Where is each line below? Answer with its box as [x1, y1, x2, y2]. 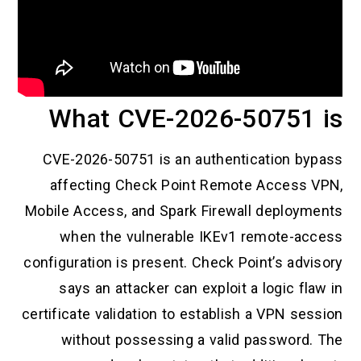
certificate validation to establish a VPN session [21, 305, 343, 323]
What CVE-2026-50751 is [48, 103, 343, 135]
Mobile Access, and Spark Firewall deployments [25, 202, 343, 220]
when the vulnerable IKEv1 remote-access [59, 228, 343, 246]
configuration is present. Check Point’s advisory [23, 254, 343, 272]
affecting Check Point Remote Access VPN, [49, 176, 343, 194]
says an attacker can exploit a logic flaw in [59, 280, 343, 297]
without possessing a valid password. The [60, 331, 343, 349]
